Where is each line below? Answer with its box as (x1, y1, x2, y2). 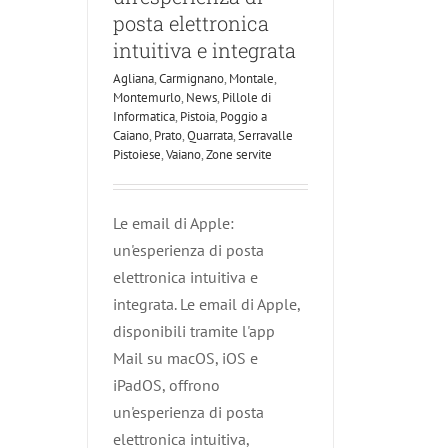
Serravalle (238, 126, 293, 144)
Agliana (113, 69, 154, 87)
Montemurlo (113, 88, 181, 106)
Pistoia (180, 107, 215, 125)
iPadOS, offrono (113, 374, 220, 395)
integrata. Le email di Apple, (113, 293, 300, 314)
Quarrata (187, 126, 233, 144)
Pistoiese (113, 145, 161, 163)
